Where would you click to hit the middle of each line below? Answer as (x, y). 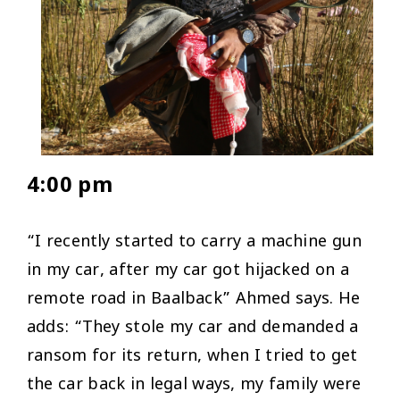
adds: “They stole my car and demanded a (193, 329)
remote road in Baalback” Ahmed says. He (194, 300)
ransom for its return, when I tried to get (192, 357)
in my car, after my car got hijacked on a (188, 271)
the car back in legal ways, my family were (194, 386)
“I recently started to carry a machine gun (195, 243)
